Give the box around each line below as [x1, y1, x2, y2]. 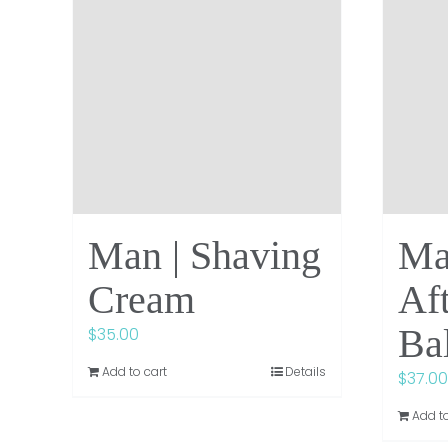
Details [285, 362, 326, 380]
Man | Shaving [88, 232, 321, 278]
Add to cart [102, 362, 167, 380]
